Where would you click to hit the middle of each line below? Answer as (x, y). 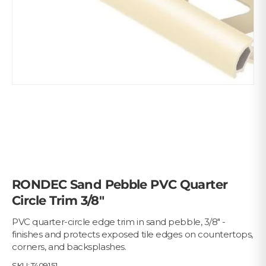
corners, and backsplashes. (69, 247)
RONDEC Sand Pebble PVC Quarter (120, 185)
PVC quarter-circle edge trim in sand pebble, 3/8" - (119, 222)
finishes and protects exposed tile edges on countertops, (132, 235)
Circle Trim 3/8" (58, 201)
